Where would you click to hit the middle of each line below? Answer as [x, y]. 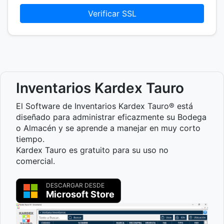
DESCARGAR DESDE [75, 185]
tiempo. [30, 139]
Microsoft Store [80, 194]
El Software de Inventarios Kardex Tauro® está [104, 106]
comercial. [35, 161]
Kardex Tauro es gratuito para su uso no [92, 150]
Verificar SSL [112, 13]
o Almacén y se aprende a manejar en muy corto [108, 128]
